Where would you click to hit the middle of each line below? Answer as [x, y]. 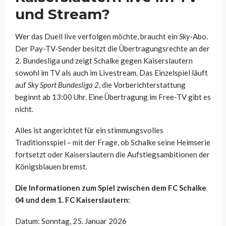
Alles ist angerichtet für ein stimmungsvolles [89, 130]
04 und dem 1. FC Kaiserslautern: [73, 200]
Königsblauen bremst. [51, 167]
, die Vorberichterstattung [142, 85]
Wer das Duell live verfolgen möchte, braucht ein [97, 37]
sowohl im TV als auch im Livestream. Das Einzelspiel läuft [111, 73]
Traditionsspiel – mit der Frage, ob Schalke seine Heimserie [113, 143]
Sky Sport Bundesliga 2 [63, 85]
